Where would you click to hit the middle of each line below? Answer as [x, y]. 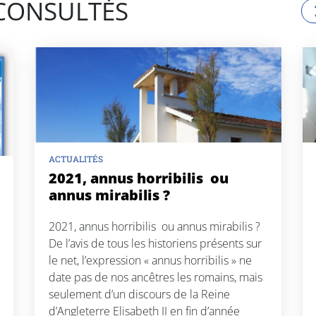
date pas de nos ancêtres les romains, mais [156, 277]
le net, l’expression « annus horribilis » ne [150, 260]
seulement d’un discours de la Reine [139, 294]
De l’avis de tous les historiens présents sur [155, 243]
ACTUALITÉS [76, 158]
